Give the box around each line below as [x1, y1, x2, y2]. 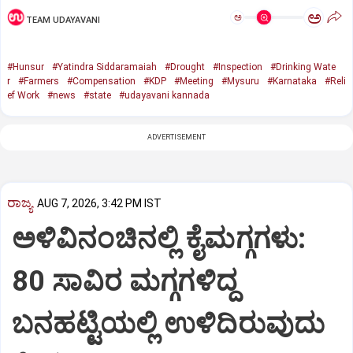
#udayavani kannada [119, 90, 210, 102]
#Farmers [18, 76, 59, 87]
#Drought [165, 61, 205, 73]
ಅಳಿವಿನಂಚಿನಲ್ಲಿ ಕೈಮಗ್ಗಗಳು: [12, 221, 307, 255]
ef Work [7, 90, 39, 102]
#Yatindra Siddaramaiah [52, 61, 157, 73]
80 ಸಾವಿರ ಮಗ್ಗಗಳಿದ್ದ [12, 264, 237, 298]
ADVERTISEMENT [147, 133, 206, 142]
